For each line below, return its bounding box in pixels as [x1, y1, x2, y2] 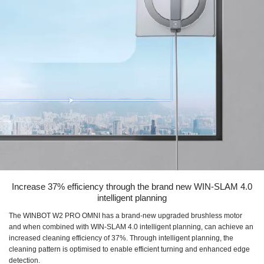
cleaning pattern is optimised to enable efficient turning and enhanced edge [9, 245, 250, 253]
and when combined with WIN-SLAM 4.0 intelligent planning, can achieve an [9, 222, 253, 231]
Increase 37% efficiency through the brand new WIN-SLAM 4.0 [12, 181, 252, 192]
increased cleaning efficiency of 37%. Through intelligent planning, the [9, 233, 233, 242]
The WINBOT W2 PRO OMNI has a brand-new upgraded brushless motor [9, 211, 242, 220]
